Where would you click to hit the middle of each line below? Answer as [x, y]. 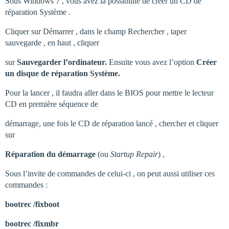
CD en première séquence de [52, 104]
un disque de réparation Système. [63, 73]
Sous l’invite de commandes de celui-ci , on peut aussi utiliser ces [110, 174]
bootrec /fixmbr [32, 224]
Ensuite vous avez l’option [152, 62]
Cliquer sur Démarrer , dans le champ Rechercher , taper [96, 31]
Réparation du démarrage [50, 154]
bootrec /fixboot [32, 204]
